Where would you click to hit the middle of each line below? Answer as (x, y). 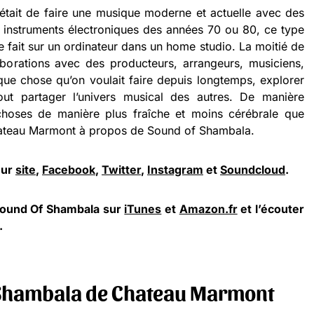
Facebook (69, 170)
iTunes (143, 209)
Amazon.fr (208, 209)
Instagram (175, 170)
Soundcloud (253, 170)
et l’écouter (271, 209)
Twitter (121, 170)
